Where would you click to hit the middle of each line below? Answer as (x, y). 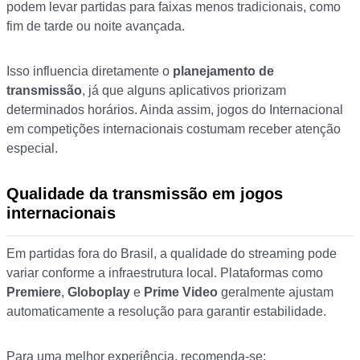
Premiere (34, 292)
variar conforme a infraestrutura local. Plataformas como (165, 273)
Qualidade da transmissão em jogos (145, 194)
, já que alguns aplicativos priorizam (184, 91)
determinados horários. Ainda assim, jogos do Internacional (175, 110)
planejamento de (223, 72)
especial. (32, 149)
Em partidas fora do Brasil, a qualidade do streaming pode (172, 254)
